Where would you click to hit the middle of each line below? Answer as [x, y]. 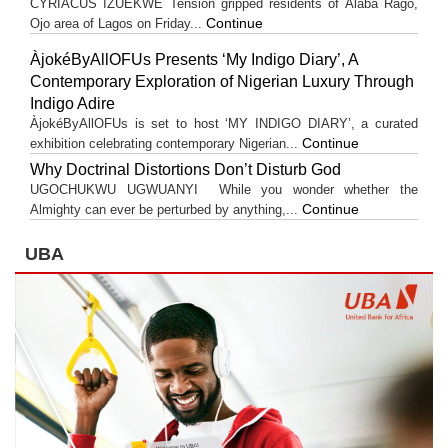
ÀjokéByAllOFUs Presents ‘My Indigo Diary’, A [194, 59]
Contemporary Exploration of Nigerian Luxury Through [222, 81]
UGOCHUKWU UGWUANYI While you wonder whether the [224, 189]
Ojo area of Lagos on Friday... [118, 23]
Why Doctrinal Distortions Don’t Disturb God [185, 169]
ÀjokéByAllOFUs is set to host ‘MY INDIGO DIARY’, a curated [224, 123]
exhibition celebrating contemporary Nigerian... [166, 143]
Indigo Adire [72, 103]
